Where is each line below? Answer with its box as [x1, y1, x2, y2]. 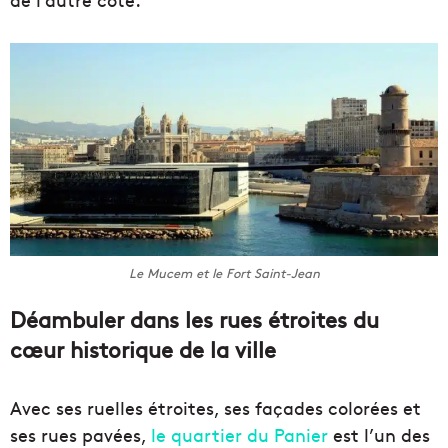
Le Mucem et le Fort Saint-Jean [128, 263, 320, 282]
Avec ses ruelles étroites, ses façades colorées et [10, 394, 421, 420]
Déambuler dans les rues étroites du [10, 303, 379, 334]
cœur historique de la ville [10, 333, 276, 364]
